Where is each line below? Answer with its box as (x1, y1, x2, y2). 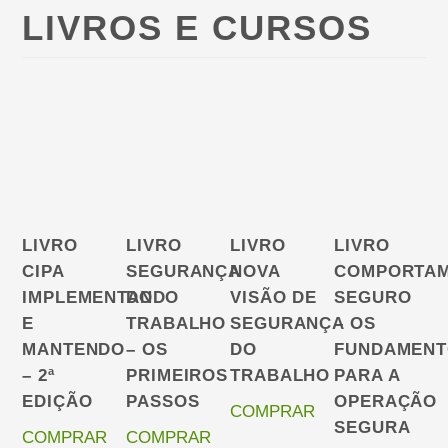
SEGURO (334, 287, 412, 307)
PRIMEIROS (126, 365, 228, 385)
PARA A (334, 365, 400, 385)
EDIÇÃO (22, 391, 93, 411)
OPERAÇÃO (334, 391, 438, 411)
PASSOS (126, 391, 200, 411)
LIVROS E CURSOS (22, 8, 372, 48)
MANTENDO (22, 339, 126, 359)
